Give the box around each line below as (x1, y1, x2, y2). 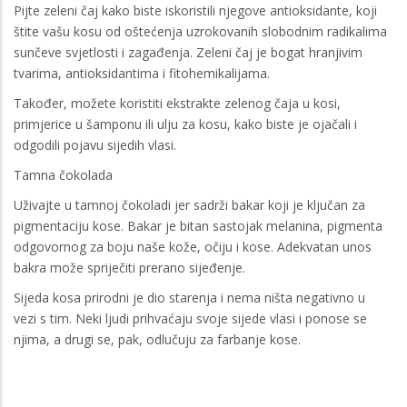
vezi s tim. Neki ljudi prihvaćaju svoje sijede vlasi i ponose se (14, 309, 367, 327)
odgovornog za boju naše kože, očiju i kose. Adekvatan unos (14, 237, 372, 255)
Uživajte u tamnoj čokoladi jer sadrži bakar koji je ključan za (14, 195, 365, 213)
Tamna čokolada (14, 165, 113, 184)
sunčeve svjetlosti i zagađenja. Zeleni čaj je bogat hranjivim (14, 43, 362, 61)
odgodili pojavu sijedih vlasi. (14, 135, 176, 154)
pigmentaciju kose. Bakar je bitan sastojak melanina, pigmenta (14, 216, 382, 234)
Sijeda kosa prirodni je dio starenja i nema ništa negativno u (14, 288, 365, 306)
